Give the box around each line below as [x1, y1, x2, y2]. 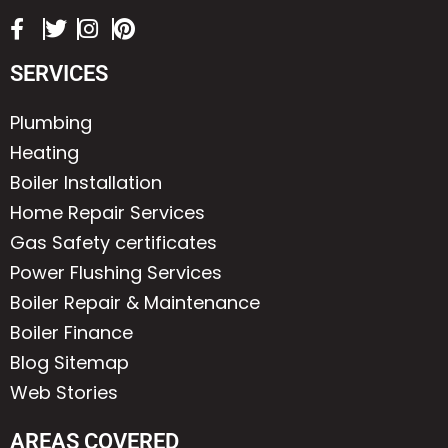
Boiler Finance [10, 320, 133, 345]
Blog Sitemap [10, 350, 129, 375]
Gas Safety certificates [10, 230, 217, 255]
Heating [10, 140, 79, 165]
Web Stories [10, 380, 118, 405]
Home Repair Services [10, 200, 205, 225]
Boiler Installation [10, 170, 162, 195]
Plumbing [10, 110, 92, 135]
